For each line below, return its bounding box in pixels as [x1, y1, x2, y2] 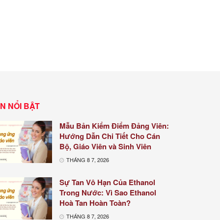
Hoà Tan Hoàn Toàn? [59, 197, 131, 208]
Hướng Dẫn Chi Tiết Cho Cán [59, 130, 160, 141]
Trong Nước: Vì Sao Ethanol [59, 187, 156, 198]
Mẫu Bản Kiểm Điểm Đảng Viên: [59, 120, 169, 131]
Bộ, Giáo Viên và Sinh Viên [59, 140, 151, 152]
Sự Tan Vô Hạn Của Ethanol [59, 176, 155, 188]
